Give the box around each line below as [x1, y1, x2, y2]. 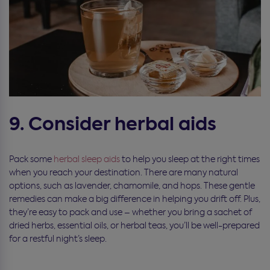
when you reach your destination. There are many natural [9, 166, 238, 178]
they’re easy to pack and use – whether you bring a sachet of [9, 206, 252, 218]
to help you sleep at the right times [120, 153, 260, 165]
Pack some [9, 153, 54, 165]
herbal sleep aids [54, 153, 120, 165]
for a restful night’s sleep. [9, 233, 107, 244]
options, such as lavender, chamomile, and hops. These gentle [9, 180, 255, 191]
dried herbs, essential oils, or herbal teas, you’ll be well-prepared [9, 219, 260, 231]
